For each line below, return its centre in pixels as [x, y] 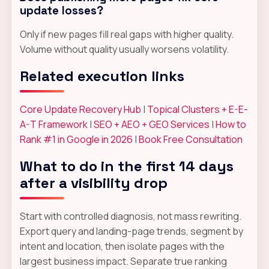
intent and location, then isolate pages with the [122, 246]
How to [231, 124]
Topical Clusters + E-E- [197, 109]
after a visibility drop [93, 183]
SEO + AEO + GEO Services [151, 124]
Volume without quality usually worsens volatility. [124, 49]
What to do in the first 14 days [126, 166]
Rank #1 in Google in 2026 [76, 139]
